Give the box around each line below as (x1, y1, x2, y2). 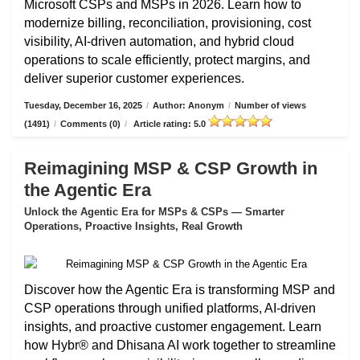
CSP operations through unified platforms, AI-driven (24, 301, 316, 315)
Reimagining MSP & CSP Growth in (24, 158, 317, 178)
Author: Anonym (153, 100, 224, 110)
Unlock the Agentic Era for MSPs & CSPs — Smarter (24, 206, 284, 218)
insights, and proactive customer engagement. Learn (24, 320, 321, 333)
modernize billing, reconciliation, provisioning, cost (24, 16, 311, 30)
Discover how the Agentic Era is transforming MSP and (24, 283, 335, 297)
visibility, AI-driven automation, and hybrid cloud (24, 35, 294, 48)
